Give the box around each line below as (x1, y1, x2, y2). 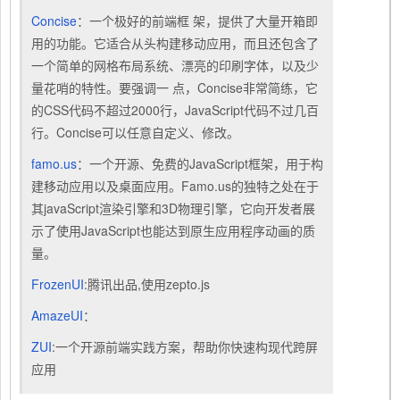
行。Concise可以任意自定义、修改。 (31, 123, 239, 141)
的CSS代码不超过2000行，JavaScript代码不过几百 (31, 101, 319, 119)
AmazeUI (31, 306, 83, 324)
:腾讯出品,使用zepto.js (84, 275, 210, 293)
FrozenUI (31, 275, 84, 293)
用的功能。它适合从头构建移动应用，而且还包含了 (31, 34, 319, 52)
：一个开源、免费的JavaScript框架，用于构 (77, 154, 323, 172)
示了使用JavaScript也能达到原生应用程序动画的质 (31, 221, 315, 239)
